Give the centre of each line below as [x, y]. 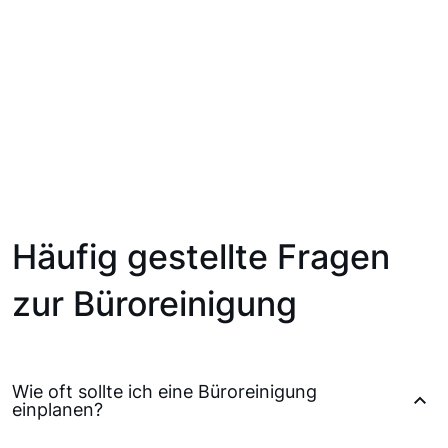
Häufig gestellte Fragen [201, 257]
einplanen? [57, 410]
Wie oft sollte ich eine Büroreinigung [164, 392]
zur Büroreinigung [154, 304]
